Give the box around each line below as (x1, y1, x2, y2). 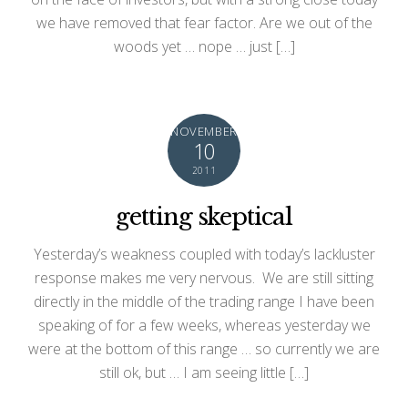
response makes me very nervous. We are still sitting (35, 267, 373, 288)
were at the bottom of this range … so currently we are (28, 338, 380, 359)
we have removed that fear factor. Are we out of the (36, 12, 372, 33)
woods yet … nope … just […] (113, 36, 295, 56)
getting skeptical (115, 201, 293, 231)
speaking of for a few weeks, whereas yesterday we (37, 314, 371, 335)
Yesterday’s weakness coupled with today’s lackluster (33, 243, 375, 264)
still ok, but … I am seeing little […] (99, 362, 309, 382)
